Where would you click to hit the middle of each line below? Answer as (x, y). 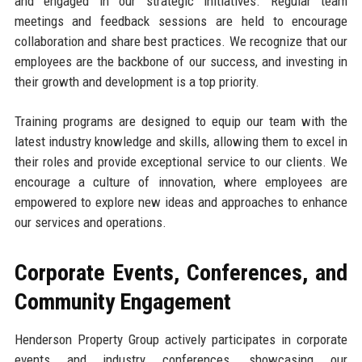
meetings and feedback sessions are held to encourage (181, 21)
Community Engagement (122, 301)
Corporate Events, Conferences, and (181, 272)
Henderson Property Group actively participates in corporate (181, 339)
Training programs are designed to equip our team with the (181, 121)
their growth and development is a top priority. (137, 81)
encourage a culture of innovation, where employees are (181, 181)
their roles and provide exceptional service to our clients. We (181, 161)
